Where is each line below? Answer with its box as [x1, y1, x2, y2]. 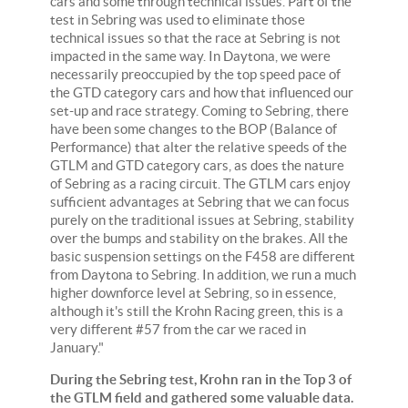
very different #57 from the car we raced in [50, 321, 306, 337]
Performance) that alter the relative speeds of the [50, 138, 347, 155]
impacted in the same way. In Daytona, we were [50, 47, 331, 64]
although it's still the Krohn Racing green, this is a [50, 302, 343, 319]
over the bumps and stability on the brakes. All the [50, 229, 348, 246]
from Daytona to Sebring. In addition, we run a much [50, 266, 356, 282]
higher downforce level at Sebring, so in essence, [50, 284, 336, 301]
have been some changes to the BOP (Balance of [50, 120, 337, 137]
